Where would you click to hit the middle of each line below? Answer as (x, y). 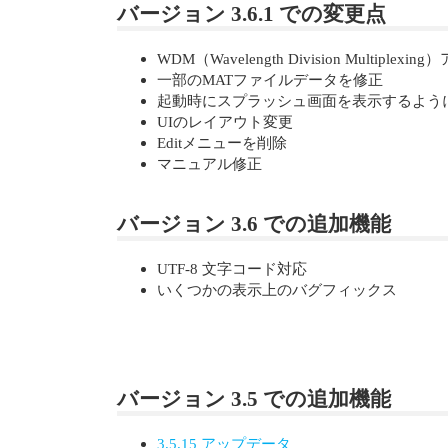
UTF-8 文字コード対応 (232, 269)
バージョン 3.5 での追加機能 (254, 398)
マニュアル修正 (209, 164)
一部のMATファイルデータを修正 (270, 80)
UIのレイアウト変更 (225, 122)
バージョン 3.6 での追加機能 (254, 224)
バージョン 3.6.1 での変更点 (251, 14)
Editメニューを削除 (222, 143)
